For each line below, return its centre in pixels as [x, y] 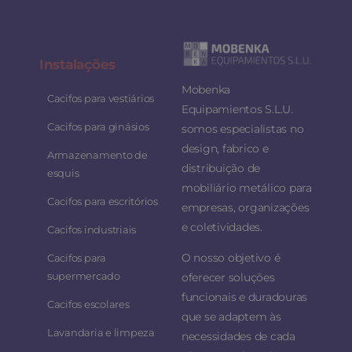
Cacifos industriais [92, 230]
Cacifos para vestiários [101, 99]
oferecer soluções [228, 277]
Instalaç [65, 65]
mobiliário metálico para [246, 187]
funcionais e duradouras [244, 297]
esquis [63, 173]
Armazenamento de [97, 155]
